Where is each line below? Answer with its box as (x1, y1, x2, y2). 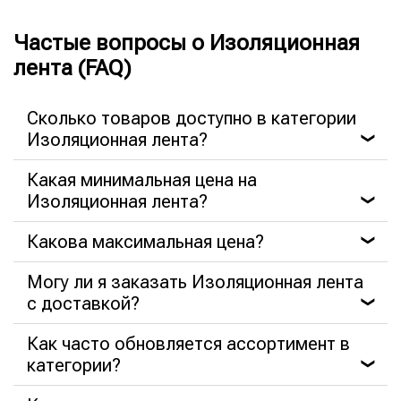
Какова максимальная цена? (27, 231, 264, 252)
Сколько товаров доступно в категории (27, 107, 356, 129)
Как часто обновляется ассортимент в (27, 333, 350, 354)
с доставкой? (27, 293, 140, 314)
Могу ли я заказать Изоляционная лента (27, 271, 363, 293)
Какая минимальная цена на (27, 169, 257, 191)
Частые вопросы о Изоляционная (13, 30, 360, 55)
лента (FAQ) (13, 55, 132, 81)
